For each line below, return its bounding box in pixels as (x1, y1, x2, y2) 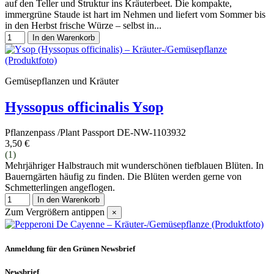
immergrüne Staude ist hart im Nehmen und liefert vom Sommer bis (5, 9, 265, 20)
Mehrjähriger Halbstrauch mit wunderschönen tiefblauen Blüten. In (5, 160, 264, 171)
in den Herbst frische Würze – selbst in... (5, 20, 161, 31)
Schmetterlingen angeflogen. (5, 182, 115, 193)
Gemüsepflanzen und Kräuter (5, 75, 119, 86)
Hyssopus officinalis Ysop (5, 98, 163, 115)
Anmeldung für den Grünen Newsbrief (5, 243, 135, 253)
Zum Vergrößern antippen (5, 207, 105, 218)
